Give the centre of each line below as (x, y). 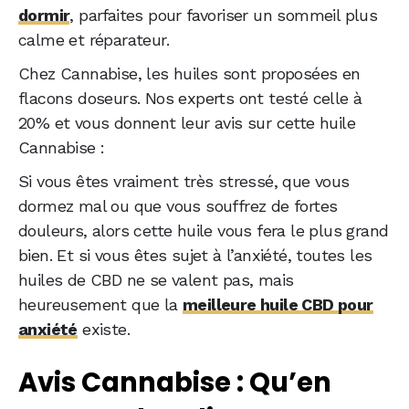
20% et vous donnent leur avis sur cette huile (187, 123)
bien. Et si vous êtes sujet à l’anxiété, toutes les (195, 256)
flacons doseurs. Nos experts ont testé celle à (190, 99)
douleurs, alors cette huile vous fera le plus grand (204, 231)
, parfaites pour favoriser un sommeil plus (224, 16)
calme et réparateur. (94, 40)
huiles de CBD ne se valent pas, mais (156, 280)
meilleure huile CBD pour (278, 305)
